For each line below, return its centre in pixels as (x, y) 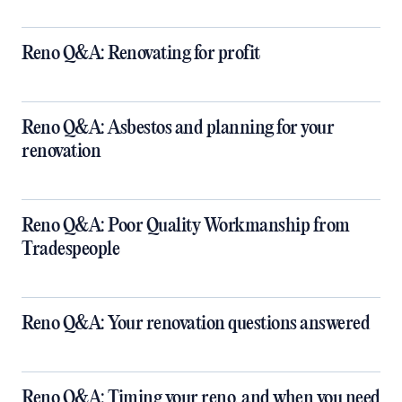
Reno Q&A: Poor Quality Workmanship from (186, 227)
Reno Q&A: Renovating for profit (141, 54)
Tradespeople (70, 250)
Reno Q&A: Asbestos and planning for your (178, 129)
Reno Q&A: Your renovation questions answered (196, 324)
